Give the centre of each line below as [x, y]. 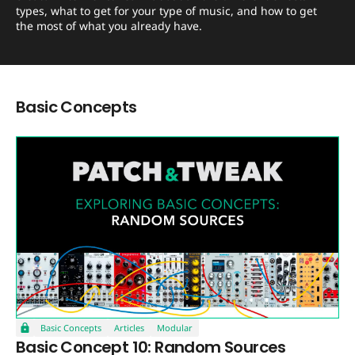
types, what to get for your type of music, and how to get [166, 11]
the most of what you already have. [109, 26]
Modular [175, 327]
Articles [129, 327]
